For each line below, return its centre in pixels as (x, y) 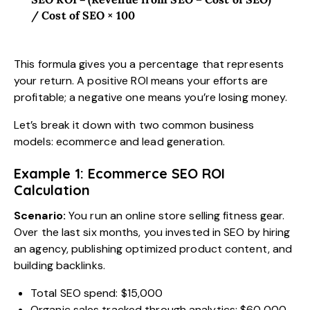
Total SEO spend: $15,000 (97, 293)
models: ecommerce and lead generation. (119, 142)
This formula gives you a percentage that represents (149, 64)
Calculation (52, 190)
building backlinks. (60, 266)
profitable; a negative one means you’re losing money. (151, 98)
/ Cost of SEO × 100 (83, 15)
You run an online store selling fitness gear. (175, 216)
